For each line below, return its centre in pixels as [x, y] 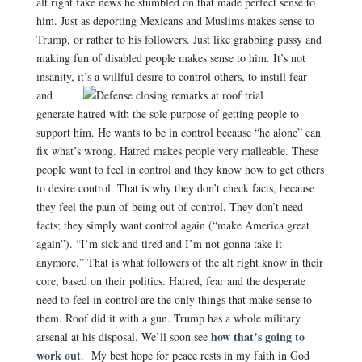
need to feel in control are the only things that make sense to [174, 299]
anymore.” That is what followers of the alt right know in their [179, 262]
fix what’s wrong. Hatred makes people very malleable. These [177, 151]
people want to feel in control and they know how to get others [180, 169]
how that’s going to [257, 337]
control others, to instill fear [242, 76]
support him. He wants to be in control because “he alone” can [178, 132]
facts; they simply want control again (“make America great [173, 225]
